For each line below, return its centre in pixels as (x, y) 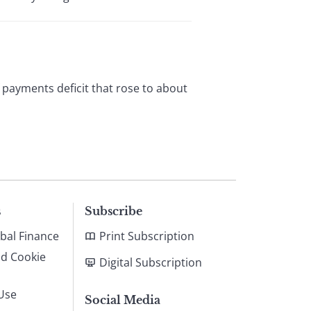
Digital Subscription (151, 262)
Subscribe (114, 211)
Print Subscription (147, 236)
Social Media (123, 300)
